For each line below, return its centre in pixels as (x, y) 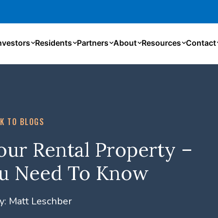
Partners (93, 43)
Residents (54, 43)
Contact (201, 43)
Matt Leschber (39, 201)
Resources (162, 43)
